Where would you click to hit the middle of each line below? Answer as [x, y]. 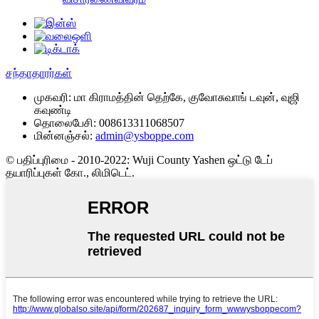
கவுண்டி [53, 110]
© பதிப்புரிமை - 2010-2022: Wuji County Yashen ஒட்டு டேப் [139, 160]
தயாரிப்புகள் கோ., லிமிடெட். [70, 173]
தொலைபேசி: [65, 123]
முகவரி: [53, 98]
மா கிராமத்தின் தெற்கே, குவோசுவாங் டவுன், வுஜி [187, 98]
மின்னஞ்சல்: [63, 136]
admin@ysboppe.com [145, 136]
